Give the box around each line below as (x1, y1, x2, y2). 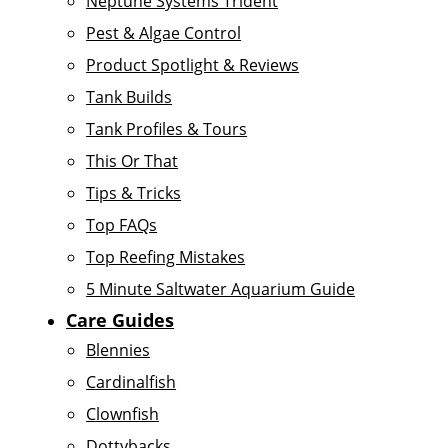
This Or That (86, 150, 179, 172)
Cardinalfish (86, 371, 177, 393)
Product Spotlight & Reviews (86, 54, 300, 76)
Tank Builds (86, 86, 173, 108)
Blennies (86, 339, 151, 361)
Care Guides (66, 308, 175, 332)
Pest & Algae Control (86, 22, 242, 44)
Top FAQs (86, 214, 158, 236)
